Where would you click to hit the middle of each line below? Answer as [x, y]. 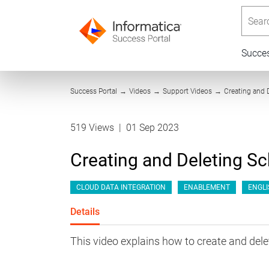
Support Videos [187, 91]
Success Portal [94, 91]
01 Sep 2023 [153, 128]
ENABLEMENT [207, 187]
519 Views [93, 128]
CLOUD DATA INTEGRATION [121, 187]
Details [85, 212]
